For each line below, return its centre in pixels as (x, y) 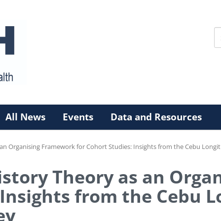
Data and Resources (156, 117)
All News (25, 117)
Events (78, 117)
